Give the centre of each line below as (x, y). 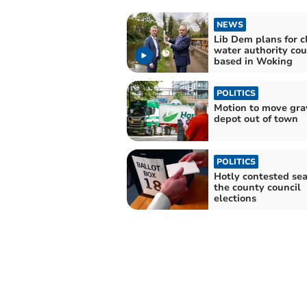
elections (235, 198)
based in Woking (253, 61)
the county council (257, 187)
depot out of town (256, 119)
